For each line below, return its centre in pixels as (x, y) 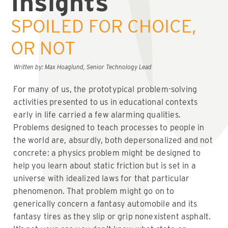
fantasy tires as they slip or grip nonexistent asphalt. (112, 216)
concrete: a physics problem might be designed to (107, 153)
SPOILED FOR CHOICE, (104, 26)
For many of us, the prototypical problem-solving (105, 89)
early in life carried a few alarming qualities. (97, 115)
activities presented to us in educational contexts (106, 102)
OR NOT (43, 48)
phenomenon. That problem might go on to (94, 191)
